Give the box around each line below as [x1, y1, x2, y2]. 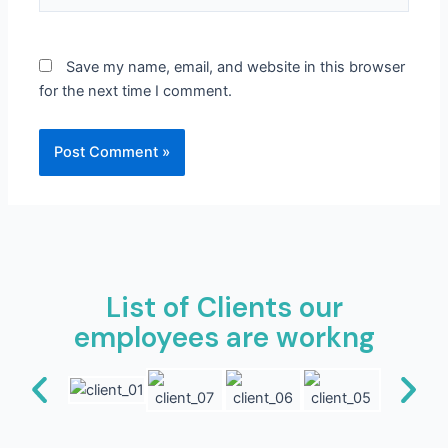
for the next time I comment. [39, 81, 233, 100]
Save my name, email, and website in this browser [66, 57, 406, 76]
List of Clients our [105, 288, 343, 326]
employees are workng [73, 318, 375, 356]
